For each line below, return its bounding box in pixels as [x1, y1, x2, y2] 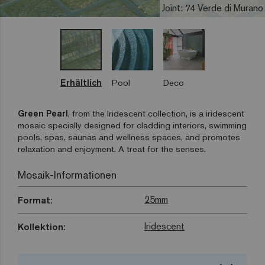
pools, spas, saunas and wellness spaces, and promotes [18, 131, 240, 143]
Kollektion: [18, 221, 66, 233]
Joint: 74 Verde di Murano [161, 2, 263, 15]
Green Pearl [18, 108, 68, 119]
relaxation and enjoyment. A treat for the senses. [18, 143, 206, 155]
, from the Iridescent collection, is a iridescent [68, 108, 244, 119]
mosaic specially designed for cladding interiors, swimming [18, 119, 247, 131]
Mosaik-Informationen [18, 168, 117, 182]
